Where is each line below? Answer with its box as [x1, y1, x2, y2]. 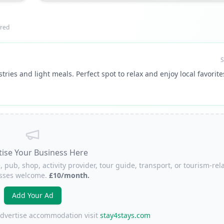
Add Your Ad [11, 190, 53, 200]
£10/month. [48, 170, 89, 180]
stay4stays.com [99, 210, 150, 220]
